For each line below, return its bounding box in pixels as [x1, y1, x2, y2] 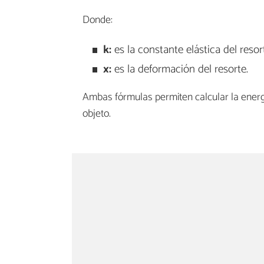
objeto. [82, 104, 111, 123]
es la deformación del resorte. [111, 60, 248, 78]
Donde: [82, 11, 113, 29]
